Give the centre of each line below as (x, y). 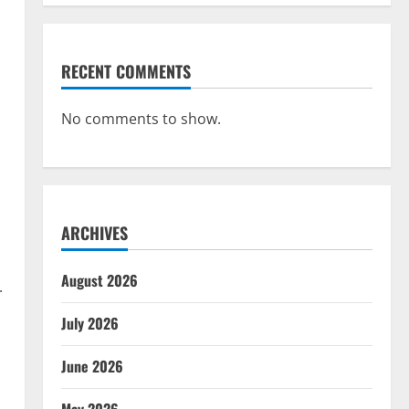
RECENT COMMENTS (126, 71)
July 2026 (89, 323)
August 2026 (99, 280)
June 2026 (92, 366)
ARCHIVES (94, 232)
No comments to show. (141, 118)
